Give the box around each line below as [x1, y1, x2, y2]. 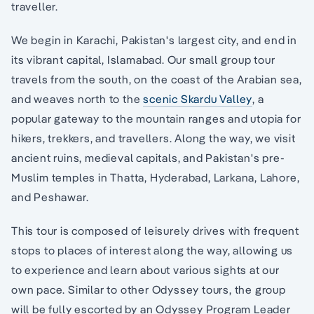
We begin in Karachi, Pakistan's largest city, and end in [11, 33, 297, 48]
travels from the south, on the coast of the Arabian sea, [11, 72, 302, 87]
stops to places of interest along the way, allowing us [11, 243, 294, 258]
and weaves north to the [11, 92, 144, 107]
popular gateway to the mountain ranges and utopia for [11, 111, 301, 126]
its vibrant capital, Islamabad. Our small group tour [11, 53, 275, 67]
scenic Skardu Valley [143, 92, 253, 107]
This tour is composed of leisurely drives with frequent [11, 224, 299, 238]
